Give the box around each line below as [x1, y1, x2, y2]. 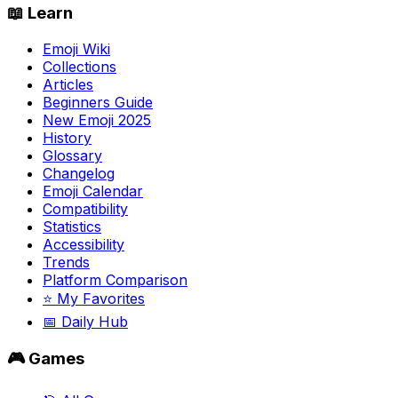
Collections [43, 57, 116, 76]
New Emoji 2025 [43, 110, 151, 129]
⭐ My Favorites [43, 289, 145, 307]
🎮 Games [7, 348, 84, 370]
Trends [43, 252, 90, 271]
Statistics [43, 217, 101, 235]
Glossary [43, 146, 102, 164]
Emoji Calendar [43, 181, 143, 200]
